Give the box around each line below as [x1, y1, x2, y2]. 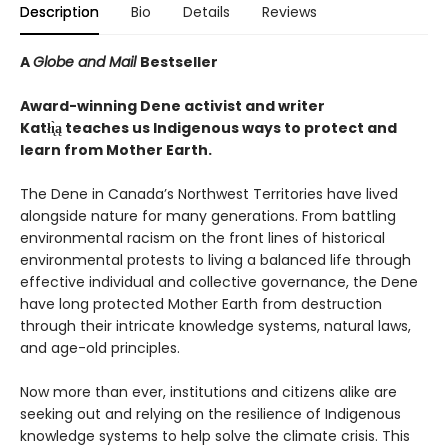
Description [20, 2, 99, 23]
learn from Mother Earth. [20, 140, 212, 161]
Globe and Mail [33, 52, 140, 73]
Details [183, 2, 230, 23]
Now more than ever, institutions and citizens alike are [20, 382, 397, 403]
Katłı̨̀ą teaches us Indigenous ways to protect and [20, 118, 397, 139]
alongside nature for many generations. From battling [20, 206, 396, 227]
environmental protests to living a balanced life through [20, 250, 411, 271]
